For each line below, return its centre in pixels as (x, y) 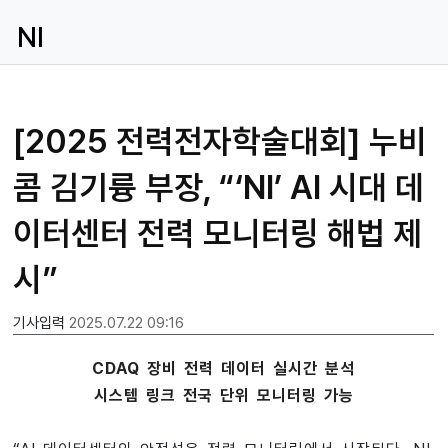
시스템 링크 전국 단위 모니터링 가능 (223, 395)
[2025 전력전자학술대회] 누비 (219, 141)
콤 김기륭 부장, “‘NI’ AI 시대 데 (218, 187)
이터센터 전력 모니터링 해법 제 (217, 233)
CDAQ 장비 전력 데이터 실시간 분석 (223, 368)
